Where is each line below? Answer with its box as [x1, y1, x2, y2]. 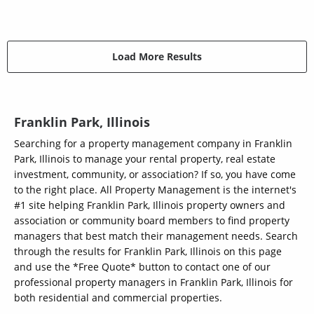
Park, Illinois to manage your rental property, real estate [14, 151, 275, 165]
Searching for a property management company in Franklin [14, 136, 292, 150]
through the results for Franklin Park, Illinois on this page [14, 244, 282, 258]
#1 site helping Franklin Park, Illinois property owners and [14, 198, 285, 212]
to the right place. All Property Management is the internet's [14, 182, 296, 196]
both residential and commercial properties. [14, 290, 222, 304]
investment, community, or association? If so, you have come [14, 167, 296, 181]
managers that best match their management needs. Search [14, 228, 298, 243]
